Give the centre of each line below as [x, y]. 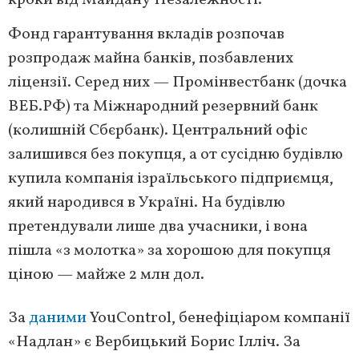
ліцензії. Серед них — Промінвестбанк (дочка [177, 83]
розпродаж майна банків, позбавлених [151, 59]
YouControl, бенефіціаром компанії [218, 319]
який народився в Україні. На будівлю [147, 203]
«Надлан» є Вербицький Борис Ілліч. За [154, 343]
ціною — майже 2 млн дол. [106, 275]
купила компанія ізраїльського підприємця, [171, 179]
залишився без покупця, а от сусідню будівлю [175, 155]
